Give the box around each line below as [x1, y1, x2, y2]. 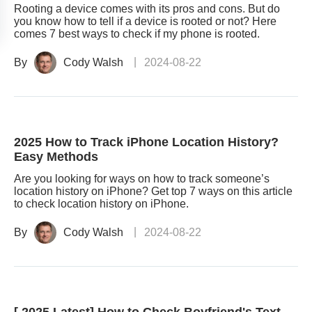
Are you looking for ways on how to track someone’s [14, 173, 270, 185]
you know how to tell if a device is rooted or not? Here [14, 15, 276, 27]
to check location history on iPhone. [14, 198, 189, 210]
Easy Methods [14, 150, 98, 164]
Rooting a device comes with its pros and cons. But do [14, 3, 280, 15]
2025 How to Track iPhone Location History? [14, 135, 279, 149]
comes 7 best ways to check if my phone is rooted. [14, 28, 260, 40]
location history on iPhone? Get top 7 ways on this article [14, 185, 292, 197]
